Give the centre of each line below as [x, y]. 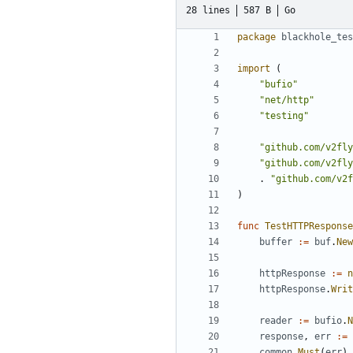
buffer [276, 242]
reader [276, 321]
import [254, 69]
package [256, 37]
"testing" [284, 116]
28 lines [208, 10]
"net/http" [287, 100]
